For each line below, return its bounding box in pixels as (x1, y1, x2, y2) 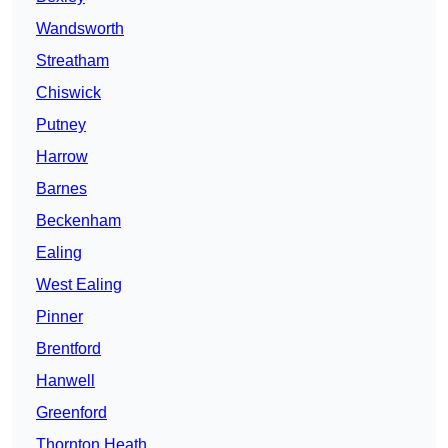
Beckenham (36, 212, 121, 230)
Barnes (36, 180, 87, 198)
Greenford (36, 404, 107, 422)
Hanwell (36, 372, 95, 390)
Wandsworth (36, 20, 124, 38)
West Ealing (36, 276, 122, 294)
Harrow (36, 148, 88, 166)
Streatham (36, 52, 109, 70)
